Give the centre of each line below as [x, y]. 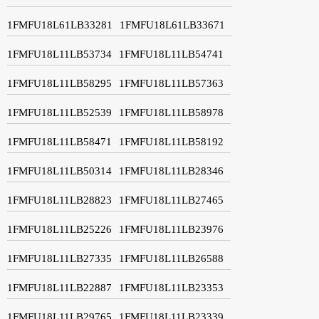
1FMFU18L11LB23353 [171, 287]
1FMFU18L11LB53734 [59, 54]
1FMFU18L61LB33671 [172, 25]
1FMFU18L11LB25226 [59, 229]
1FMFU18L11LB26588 [171, 258]
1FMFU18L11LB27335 [59, 258]
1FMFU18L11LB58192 [171, 141]
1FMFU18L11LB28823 [59, 200]
